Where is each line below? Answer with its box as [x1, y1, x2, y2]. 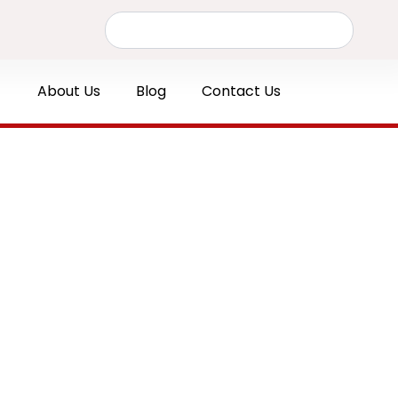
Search [104, 11, 145, 27]
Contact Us [202, 81, 281, 101]
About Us [37, 81, 100, 101]
